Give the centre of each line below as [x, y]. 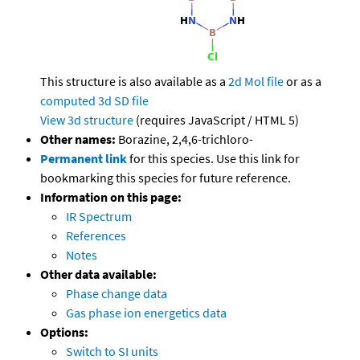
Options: [64, 332]
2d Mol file [256, 82]
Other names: [78, 139]
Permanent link [84, 159]
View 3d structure [87, 120]
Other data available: [98, 274]
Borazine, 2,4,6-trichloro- [184, 139]
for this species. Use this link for [215, 159]
